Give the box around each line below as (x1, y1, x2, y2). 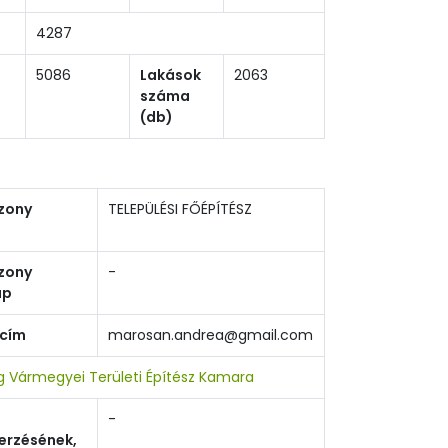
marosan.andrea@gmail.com (108, 325, 313, 345)
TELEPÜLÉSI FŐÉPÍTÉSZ (108, 199, 252, 219)
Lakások (140, 65, 201, 85)
